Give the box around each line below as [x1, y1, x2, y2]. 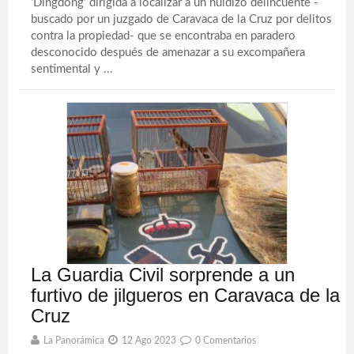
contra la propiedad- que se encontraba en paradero [31, 30, 296, 42]
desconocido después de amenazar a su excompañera [31, 47, 306, 58]
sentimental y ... [31, 63, 114, 75]
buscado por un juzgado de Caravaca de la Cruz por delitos [31, 13, 333, 25]
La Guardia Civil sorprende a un [31, 264, 296, 285]
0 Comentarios [195, 336, 257, 345]
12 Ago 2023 [122, 336, 177, 345]
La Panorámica [43, 336, 105, 345]
